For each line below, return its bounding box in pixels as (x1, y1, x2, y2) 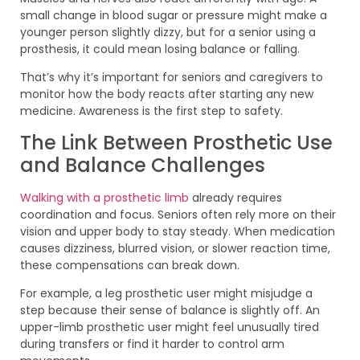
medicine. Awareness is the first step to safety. (20, 103, 283, 120)
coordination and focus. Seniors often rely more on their (20, 206, 336, 223)
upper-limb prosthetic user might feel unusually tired (20, 319, 319, 336)
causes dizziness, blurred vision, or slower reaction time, (20, 239, 330, 256)
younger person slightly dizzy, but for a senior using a (20, 23, 316, 40)
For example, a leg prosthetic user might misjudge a (20, 285, 313, 302)
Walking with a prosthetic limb (20, 189, 189, 206)
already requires (189, 189, 282, 206)
